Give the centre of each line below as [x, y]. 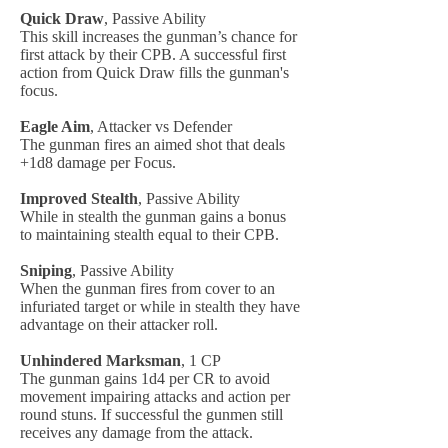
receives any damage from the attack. [136, 432]
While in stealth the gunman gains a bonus [153, 216]
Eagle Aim [55, 126]
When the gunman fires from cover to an [147, 288]
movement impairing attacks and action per [155, 396]
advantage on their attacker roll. [119, 324]
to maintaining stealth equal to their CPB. [149, 234]
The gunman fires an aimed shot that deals [152, 144]
